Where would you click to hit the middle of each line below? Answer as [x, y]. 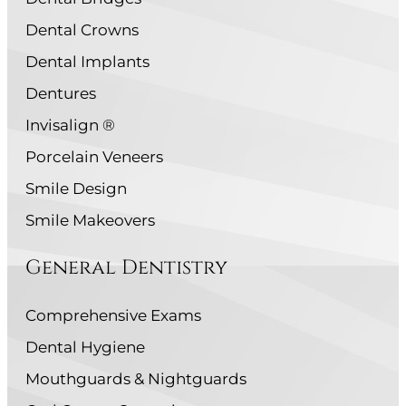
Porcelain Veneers [94, 157]
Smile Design [76, 189]
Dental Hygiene [85, 348]
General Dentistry [126, 268]
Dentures [61, 94]
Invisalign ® [70, 126]
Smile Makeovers [90, 221]
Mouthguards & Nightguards [136, 379]
